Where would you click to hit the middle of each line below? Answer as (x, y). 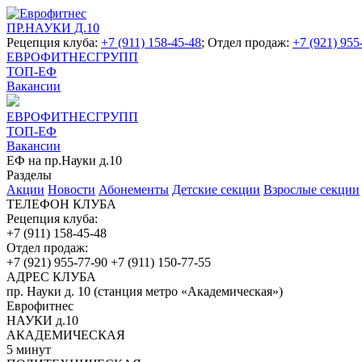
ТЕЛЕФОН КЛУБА (61, 204)
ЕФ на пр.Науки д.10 (64, 160)
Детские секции (216, 189)
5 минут (29, 349)
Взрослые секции (311, 189)
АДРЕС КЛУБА (51, 277)
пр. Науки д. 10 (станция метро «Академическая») (145, 291)
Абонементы (134, 189)
